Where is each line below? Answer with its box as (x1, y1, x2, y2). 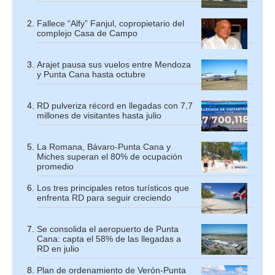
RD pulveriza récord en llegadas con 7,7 (37, 101, 193, 110)
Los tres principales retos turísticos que (37, 183, 189, 193)
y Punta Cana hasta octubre (37, 69, 145, 79)
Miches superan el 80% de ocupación (37, 152, 182, 161)
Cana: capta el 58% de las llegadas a (37, 234, 181, 244)
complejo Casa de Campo (37, 28, 137, 38)
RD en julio (37, 244, 79, 254)
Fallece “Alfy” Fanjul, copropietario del (37, 18, 184, 28)
